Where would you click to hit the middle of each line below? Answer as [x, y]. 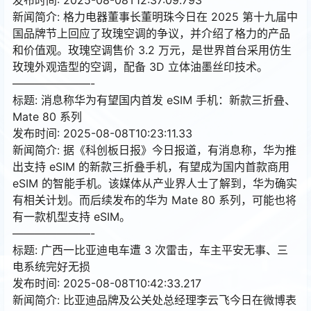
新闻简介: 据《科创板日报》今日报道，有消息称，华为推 [154, 150]
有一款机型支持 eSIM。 [72, 216]
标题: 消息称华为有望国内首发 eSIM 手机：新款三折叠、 [154, 100]
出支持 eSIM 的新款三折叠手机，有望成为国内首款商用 [151, 166]
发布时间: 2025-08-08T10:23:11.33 [102, 133]
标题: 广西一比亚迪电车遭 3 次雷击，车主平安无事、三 [150, 250]
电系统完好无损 [51, 266]
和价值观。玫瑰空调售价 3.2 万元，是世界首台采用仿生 [152, 50]
